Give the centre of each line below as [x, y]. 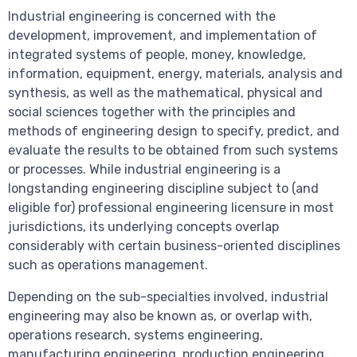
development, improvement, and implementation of [163, 36]
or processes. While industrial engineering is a [144, 170]
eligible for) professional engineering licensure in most [171, 208]
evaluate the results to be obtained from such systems [173, 151]
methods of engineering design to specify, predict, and [174, 131]
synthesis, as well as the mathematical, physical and [165, 93]
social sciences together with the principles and [152, 112]
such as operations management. [108, 265]
